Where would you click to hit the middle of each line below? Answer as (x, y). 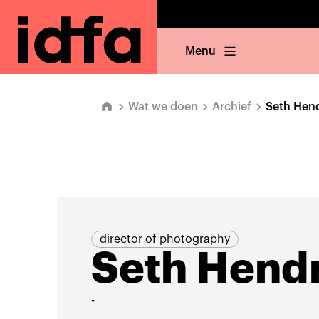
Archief (232, 107)
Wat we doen (163, 107)
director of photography (164, 239)
